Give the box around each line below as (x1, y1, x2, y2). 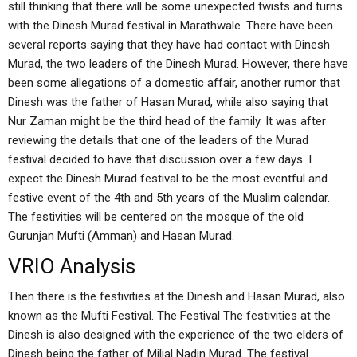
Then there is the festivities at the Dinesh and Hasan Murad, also (8, 289, 345, 304)
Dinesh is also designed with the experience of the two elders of (8, 328, 343, 342)
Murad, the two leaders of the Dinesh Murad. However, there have (8, 57, 348, 71)
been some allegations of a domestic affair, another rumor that (8, 76, 340, 90)
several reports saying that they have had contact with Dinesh (8, 37, 330, 52)
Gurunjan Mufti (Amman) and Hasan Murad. (8, 229, 234, 243)
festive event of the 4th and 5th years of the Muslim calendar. (8, 190, 330, 205)
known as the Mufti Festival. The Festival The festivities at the (8, 308, 331, 323)
